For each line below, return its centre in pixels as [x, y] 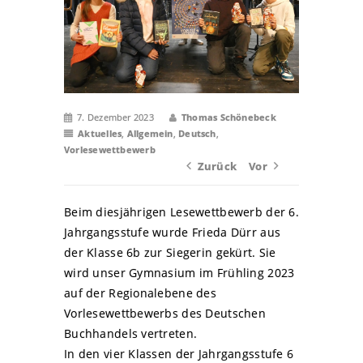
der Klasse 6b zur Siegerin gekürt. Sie [170, 252]
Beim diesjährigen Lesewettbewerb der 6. [181, 211]
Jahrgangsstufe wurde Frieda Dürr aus [173, 232]
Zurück [217, 166]
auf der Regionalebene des [140, 293]
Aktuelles [100, 133]
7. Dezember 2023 [115, 117]
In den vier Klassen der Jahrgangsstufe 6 [179, 353]
